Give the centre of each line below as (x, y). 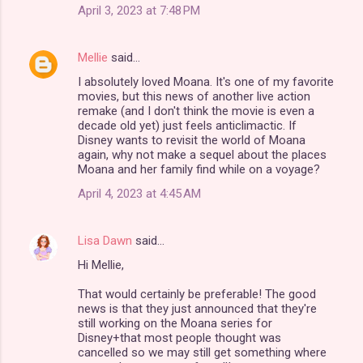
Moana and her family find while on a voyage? (199, 170)
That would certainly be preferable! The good (197, 295)
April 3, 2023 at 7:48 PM (139, 11)
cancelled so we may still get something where (202, 353)
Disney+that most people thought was (179, 338)
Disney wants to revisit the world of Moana (192, 141)
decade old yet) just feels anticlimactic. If (187, 126)
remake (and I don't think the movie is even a (196, 111)
